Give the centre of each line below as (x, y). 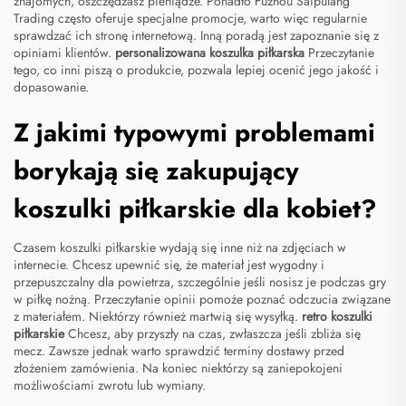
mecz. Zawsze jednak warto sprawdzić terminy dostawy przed (179, 351)
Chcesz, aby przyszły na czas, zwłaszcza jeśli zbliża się (214, 334)
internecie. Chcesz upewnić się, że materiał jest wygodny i (169, 265)
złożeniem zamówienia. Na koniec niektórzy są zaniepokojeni (178, 368)
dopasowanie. (51, 87)
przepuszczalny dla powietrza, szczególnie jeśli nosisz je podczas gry (200, 282)
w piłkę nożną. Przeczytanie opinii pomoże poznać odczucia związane (202, 300)
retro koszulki (337, 317)
